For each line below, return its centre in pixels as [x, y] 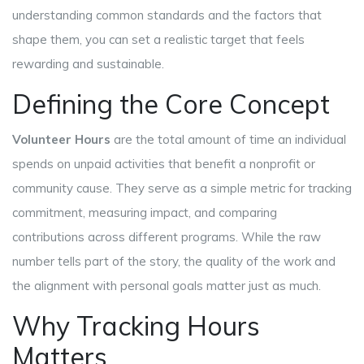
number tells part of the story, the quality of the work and [174, 262]
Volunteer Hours [61, 140]
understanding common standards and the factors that [167, 15]
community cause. [64, 188]
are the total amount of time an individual [228, 140]
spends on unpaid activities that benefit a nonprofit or [164, 164]
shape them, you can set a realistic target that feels [158, 40]
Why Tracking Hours [136, 326]
